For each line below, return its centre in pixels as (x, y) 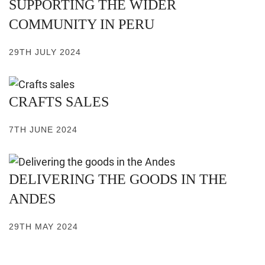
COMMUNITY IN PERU (82, 25)
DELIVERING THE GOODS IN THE (118, 180)
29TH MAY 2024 (43, 227)
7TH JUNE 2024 (43, 130)
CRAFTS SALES (59, 102)
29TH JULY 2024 (45, 52)
